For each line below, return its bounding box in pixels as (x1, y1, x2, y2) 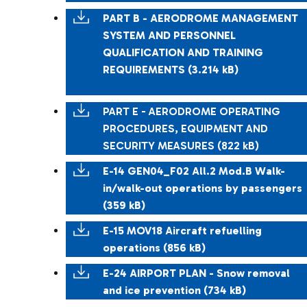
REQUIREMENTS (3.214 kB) (103, 63, 241, 76)
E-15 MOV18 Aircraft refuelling (103, 224, 262, 237)
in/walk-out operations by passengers (103, 182, 302, 195)
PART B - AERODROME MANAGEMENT (103, 12, 298, 25)
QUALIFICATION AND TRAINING (103, 46, 263, 59)
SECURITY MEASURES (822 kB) (103, 139, 259, 152)
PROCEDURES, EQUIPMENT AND (103, 122, 268, 135)
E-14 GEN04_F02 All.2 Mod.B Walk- (103, 164, 285, 177)
